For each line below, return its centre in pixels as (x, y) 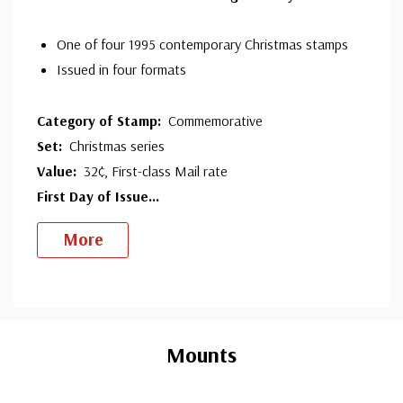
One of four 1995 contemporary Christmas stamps (202, 44)
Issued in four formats (121, 69)
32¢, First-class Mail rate (156, 170)
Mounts (201, 354)
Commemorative (215, 120)
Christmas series (117, 145)
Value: (60, 170)
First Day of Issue (93, 196)
